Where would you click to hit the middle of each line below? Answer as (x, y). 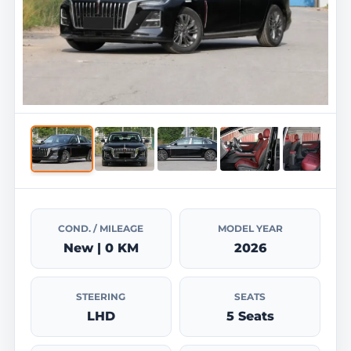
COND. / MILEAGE (101, 229)
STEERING (101, 297)
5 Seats (250, 317)
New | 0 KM (101, 248)
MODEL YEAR (250, 229)
